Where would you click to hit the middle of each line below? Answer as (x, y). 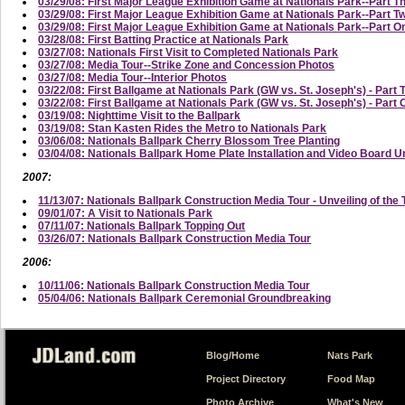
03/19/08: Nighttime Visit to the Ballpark (140, 115)
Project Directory (245, 378)
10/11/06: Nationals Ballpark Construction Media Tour (174, 285)
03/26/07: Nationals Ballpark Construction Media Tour (175, 238)
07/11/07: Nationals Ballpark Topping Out (142, 226)
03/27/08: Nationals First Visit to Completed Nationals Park (188, 52)
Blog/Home (232, 355)
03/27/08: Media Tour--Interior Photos (133, 77)
